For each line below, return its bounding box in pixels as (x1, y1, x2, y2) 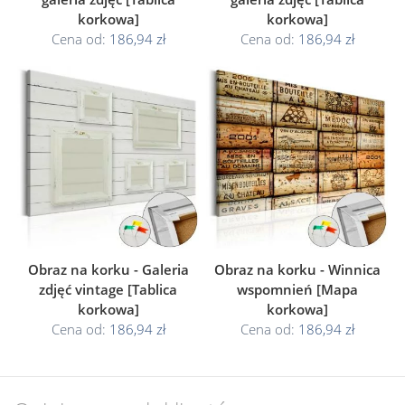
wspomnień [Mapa (236, 279, 358, 298)
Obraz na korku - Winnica (213, 259, 381, 278)
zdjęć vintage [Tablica (39, 279, 177, 298)
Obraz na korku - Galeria (27, 259, 189, 278)
